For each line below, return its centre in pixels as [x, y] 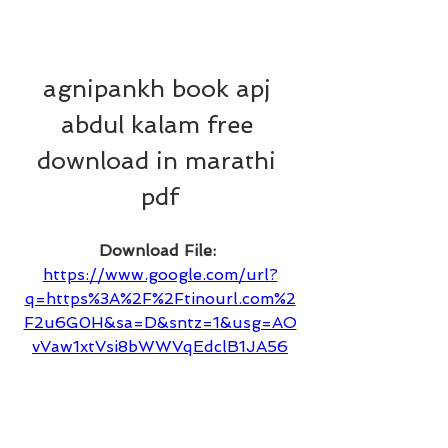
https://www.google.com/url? [160, 274]
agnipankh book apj [156, 88]
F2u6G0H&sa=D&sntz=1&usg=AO [160, 322]
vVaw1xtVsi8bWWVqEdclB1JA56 [160, 346]
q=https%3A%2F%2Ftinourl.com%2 [160, 298]
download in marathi [156, 160]
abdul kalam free [156, 124]
